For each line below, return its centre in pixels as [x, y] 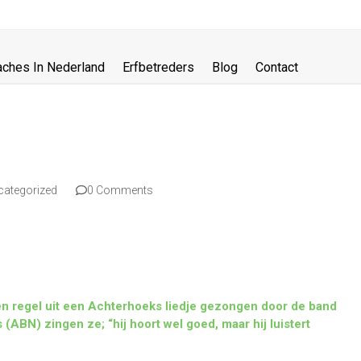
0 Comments [120, 190]
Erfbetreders [158, 67]
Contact [277, 67]
